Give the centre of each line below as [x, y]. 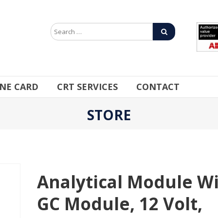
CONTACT [158, 86]
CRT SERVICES [87, 86]
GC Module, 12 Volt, [120, 203]
